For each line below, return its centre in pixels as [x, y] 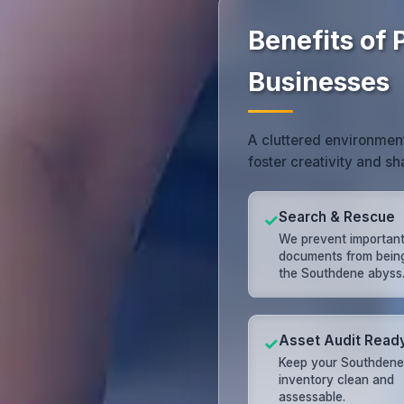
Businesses [319, 82]
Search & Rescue [337, 216]
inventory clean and [336, 380]
